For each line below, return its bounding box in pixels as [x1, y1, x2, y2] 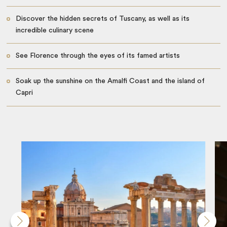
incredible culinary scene [15, 26, 94, 34]
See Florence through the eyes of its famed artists [15, 52, 180, 60]
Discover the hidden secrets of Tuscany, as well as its [15, 15, 190, 22]
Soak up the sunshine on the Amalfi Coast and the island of [15, 78, 205, 85]
